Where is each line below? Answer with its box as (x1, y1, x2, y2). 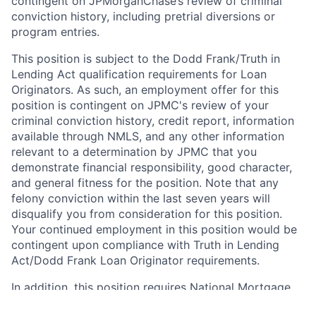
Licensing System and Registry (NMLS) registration (11, 295, 284, 310)
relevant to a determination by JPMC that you (11, 144, 257, 159)
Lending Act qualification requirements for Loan (11, 66, 267, 81)
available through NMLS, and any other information (11, 128, 284, 143)
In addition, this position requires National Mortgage (11, 279, 291, 294)
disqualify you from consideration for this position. (11, 206, 282, 221)
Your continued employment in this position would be (11, 221, 297, 236)
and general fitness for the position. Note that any (11, 175, 279, 190)
